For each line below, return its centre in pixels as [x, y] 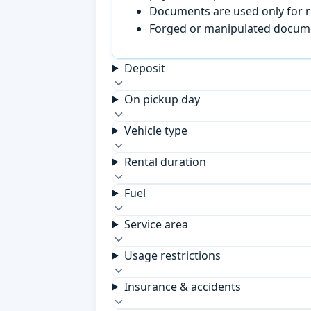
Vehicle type [155, 130]
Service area [156, 224]
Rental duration [165, 161]
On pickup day [162, 99]
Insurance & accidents [182, 286]
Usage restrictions [172, 255]
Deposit [144, 68]
